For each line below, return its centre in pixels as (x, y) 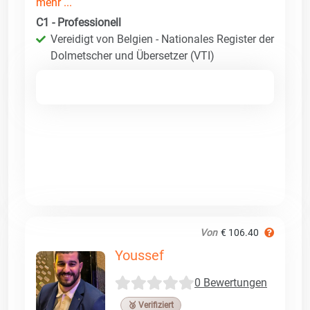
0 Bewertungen (231, 283)
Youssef (139, 255)
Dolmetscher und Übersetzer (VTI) (133, 55)
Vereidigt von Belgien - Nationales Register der (162, 39)
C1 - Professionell (79, 22)
